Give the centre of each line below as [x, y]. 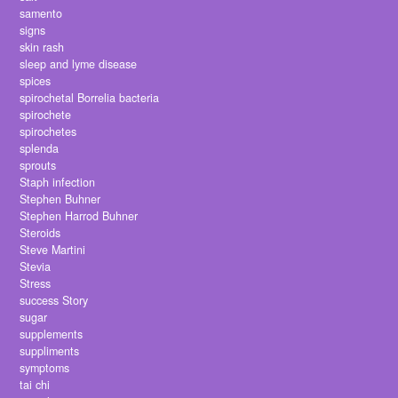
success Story [54, 301]
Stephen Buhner [60, 199]
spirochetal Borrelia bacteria [90, 98]
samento [41, 14]
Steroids [40, 233]
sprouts [38, 166]
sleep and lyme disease [79, 64]
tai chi [35, 385]
